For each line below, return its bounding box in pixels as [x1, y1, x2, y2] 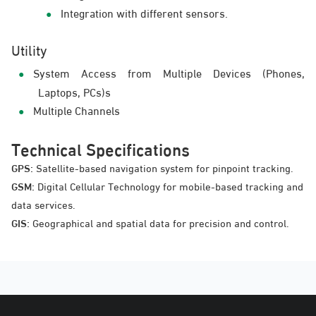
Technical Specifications [11, 135, 190, 160]
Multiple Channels [33, 102, 121, 118]
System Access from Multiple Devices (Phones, [33, 64, 305, 80]
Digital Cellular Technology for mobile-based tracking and [37, 178, 303, 193]
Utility [11, 39, 47, 59]
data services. [11, 196, 75, 212]
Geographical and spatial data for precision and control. [32, 214, 289, 230]
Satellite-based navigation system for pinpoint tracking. [36, 159, 293, 175]
